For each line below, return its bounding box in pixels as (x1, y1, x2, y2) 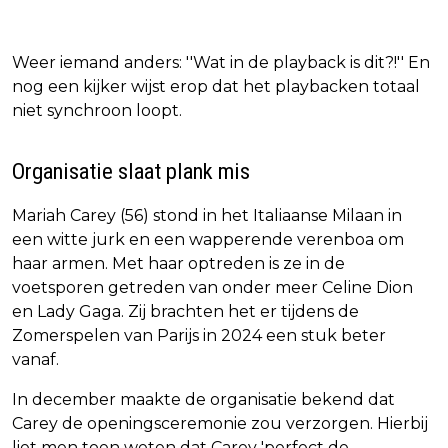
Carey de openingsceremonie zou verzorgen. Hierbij (12, 413, 428, 433)
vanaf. (12, 349, 59, 369)
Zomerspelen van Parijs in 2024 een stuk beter (12, 325, 386, 345)
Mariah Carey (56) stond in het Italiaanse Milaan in (12, 205, 402, 225)
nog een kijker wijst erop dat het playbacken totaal (12, 76, 420, 96)
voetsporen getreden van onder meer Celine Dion (12, 277, 413, 297)
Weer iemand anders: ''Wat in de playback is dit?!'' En (12, 52, 430, 72)
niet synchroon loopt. (12, 100, 182, 120)
